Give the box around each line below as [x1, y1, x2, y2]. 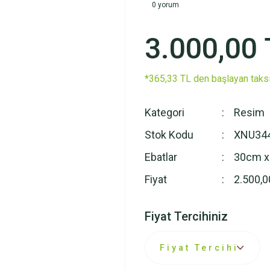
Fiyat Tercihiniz [145, 209, 228, 224]
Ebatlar [145, 151, 177, 163]
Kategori [145, 106, 184, 119]
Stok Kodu [145, 128, 193, 141]
